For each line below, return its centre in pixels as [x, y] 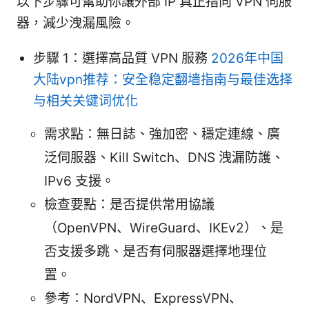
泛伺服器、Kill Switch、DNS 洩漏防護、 [164, 158]
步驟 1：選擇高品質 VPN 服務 [122, 59]
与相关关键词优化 [86, 101]
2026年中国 [247, 59]
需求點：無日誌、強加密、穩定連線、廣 [162, 134]
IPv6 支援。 [79, 181]
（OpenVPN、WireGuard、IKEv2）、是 [164, 228]
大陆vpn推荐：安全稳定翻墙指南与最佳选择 [163, 80]
